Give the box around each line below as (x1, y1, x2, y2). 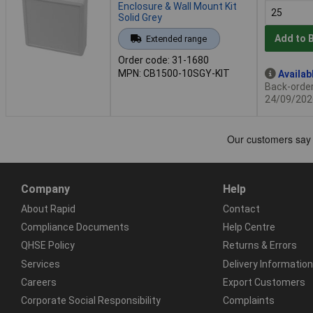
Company (21, 182, 70, 196)
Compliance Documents (21, 221, 129, 233)
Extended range (145, 33, 207, 44)
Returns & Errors (222, 240, 297, 252)
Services (21, 258, 60, 270)
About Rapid (21, 203, 75, 214)
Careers (21, 276, 57, 288)
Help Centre (222, 221, 275, 233)
